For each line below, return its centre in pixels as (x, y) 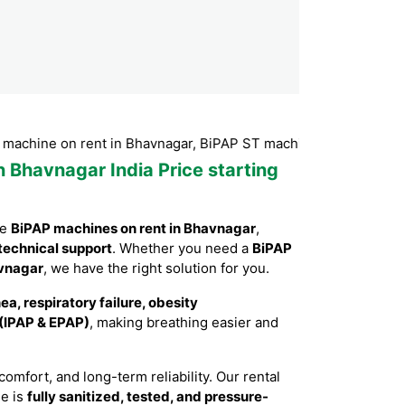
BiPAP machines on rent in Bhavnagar (133, 228)
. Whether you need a (182, 248)
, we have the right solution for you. (156, 268)
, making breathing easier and (184, 322)
